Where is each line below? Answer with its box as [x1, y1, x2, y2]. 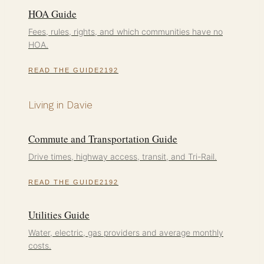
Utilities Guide [28, 207, 90, 222]
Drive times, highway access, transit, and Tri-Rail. [28, 151, 217, 161]
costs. [28, 240, 51, 250]
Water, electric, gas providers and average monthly [28, 227, 223, 237]
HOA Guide [28, 6, 77, 21]
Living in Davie [28, 98, 93, 111]
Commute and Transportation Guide [28, 131, 177, 146]
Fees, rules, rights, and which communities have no [28, 26, 223, 37]
